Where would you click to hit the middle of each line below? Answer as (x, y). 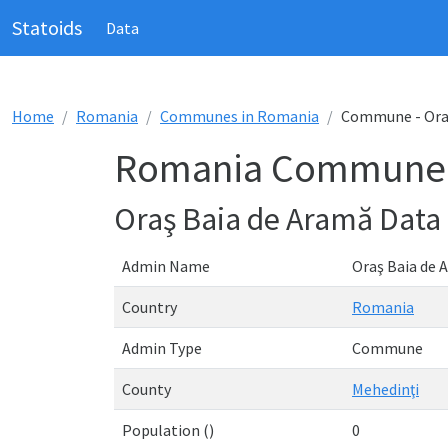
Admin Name (166, 266)
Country (149, 307)
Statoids (47, 27)
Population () (168, 430)
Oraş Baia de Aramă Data (277, 219)
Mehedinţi (385, 389)
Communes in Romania (239, 116)
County (146, 389)
